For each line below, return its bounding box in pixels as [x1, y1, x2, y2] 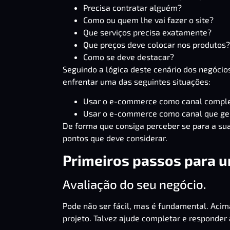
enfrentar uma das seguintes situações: [63, 76, 210, 86]
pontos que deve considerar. [63, 133, 167, 143]
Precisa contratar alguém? [83, 2, 182, 12]
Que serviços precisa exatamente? [83, 27, 212, 37]
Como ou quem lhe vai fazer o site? [83, 14, 214, 25]
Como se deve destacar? [83, 51, 174, 62]
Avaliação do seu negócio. [63, 176, 206, 191]
